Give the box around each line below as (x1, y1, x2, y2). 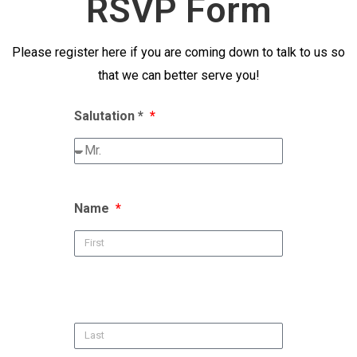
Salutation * (74, 108, 147, 124)
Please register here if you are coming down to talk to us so (12, 44, 345, 60)
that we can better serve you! (97, 67, 260, 83)
